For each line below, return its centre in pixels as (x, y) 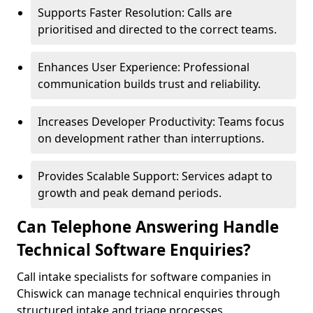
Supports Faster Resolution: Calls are (135, 13)
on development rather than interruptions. (151, 138)
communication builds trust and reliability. (149, 84)
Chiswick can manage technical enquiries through (148, 293)
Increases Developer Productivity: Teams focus (161, 122)
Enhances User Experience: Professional (144, 67)
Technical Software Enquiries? (134, 250)
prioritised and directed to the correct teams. (157, 29)
